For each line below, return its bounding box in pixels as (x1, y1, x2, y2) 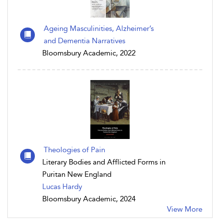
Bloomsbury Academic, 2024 (42, 194, 136, 203)
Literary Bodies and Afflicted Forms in (42, 158, 165, 166)
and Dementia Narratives (44, 36, 125, 45)
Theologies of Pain (44, 145, 105, 154)
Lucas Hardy (42, 182, 82, 191)
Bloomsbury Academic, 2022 (42, 49, 136, 57)
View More (167, 205, 202, 214)
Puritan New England (42, 170, 111, 179)
